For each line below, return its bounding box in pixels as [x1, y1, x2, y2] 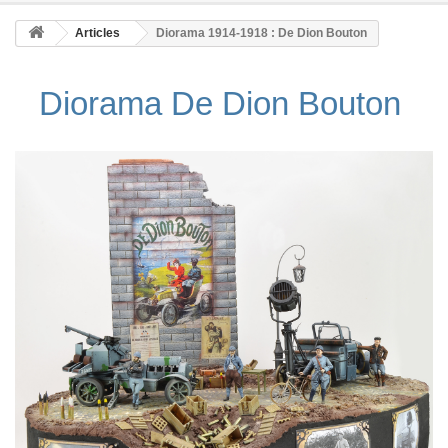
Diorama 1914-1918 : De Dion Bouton [156, 26, 367, 40]
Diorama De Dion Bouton [38, 85, 410, 122]
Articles [75, 26, 120, 40]
